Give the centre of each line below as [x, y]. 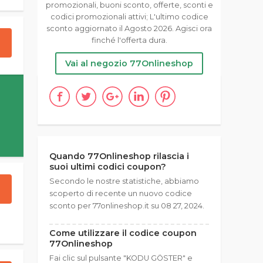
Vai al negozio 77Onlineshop [129, 63]
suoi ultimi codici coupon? [108, 167]
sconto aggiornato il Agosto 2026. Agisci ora [129, 28]
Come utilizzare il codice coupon [123, 233]
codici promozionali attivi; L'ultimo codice [129, 17]
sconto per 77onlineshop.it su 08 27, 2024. [127, 206]
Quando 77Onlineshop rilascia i [119, 156]
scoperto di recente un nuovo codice [121, 193]
